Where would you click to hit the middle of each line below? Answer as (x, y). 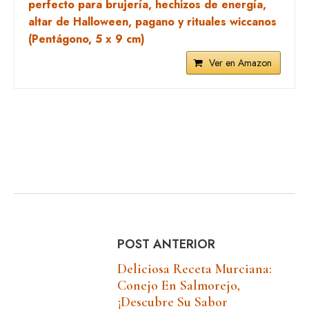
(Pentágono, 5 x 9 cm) (87, 39)
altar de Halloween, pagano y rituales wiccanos (152, 22)
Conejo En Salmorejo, (179, 286)
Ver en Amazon (240, 63)
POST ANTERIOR (166, 245)
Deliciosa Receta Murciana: (195, 269)
